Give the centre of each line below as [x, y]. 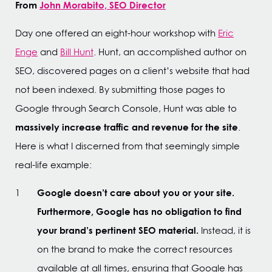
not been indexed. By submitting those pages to [120, 90]
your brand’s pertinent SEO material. [118, 230]
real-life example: [53, 165]
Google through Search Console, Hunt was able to [126, 108]
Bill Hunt [77, 52]
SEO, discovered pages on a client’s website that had [132, 71]
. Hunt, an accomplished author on [170, 52]
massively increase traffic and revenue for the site [127, 127]
